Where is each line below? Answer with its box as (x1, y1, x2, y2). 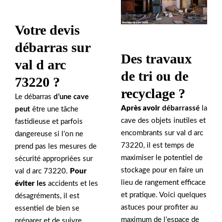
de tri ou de (121, 68, 188, 84)
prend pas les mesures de (15, 143, 97, 151)
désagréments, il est (15, 192, 79, 200)
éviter (15, 180, 35, 188)
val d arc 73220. (15, 167, 70, 175)
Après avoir (121, 104, 160, 112)
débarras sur (15, 40, 90, 55)
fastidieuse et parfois (15, 118, 83, 126)
